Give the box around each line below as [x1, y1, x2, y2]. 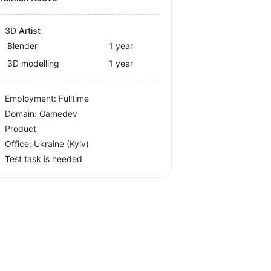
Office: [5, 139, 34, 149]
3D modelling [7, 58, 60, 69]
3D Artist [5, 25, 41, 36]
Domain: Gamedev [5, 108, 78, 119]
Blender [7, 41, 38, 51]
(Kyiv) [67, 139, 90, 149]
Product [5, 123, 37, 134]
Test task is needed [5, 154, 83, 165]
